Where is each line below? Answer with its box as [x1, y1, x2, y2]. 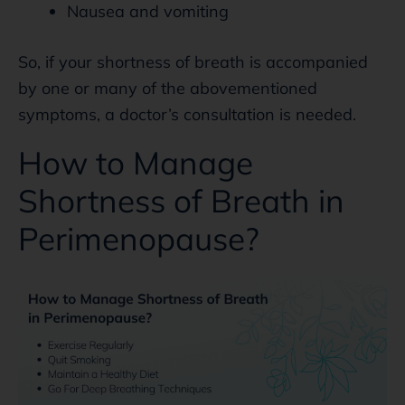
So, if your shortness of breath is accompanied [18, 51, 368, 72]
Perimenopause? [18, 218, 259, 259]
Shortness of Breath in [18, 180, 344, 221]
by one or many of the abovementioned [18, 77, 317, 99]
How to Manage [18, 142, 253, 183]
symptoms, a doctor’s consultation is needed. [18, 103, 356, 125]
